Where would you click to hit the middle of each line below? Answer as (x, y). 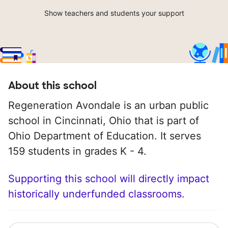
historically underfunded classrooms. (96, 194)
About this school (52, 86)
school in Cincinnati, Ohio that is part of (104, 121)
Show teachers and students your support (114, 13)
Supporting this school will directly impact (109, 179)
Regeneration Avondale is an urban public (108, 106)
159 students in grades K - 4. (77, 151)
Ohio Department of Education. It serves (105, 136)
